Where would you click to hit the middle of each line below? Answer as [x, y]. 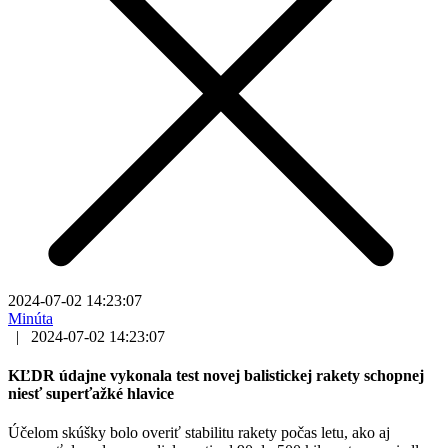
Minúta [30, 318]
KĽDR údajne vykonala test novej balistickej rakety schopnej [216, 376]
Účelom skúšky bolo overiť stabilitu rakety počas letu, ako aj [199, 433]
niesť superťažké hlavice [91, 394]
